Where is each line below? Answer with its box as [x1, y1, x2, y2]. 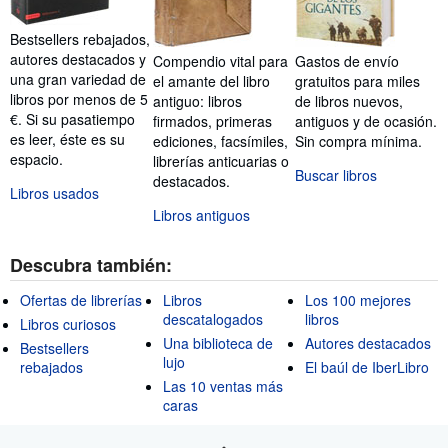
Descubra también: [10, 251, 172, 278]
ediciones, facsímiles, [152, 130, 288, 151]
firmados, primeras [152, 110, 272, 131]
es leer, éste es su [10, 128, 125, 149]
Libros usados [10, 182, 99, 203]
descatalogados [162, 308, 263, 329]
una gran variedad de [10, 68, 146, 89]
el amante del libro [152, 70, 270, 91]
